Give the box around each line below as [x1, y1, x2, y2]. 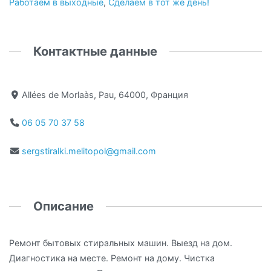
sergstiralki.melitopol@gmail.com [22, 145, 157, 156]
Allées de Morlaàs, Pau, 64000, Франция [22, 89, 189, 100]
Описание [33, 198, 94, 214]
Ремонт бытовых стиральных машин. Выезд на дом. [9, 238, 232, 249]
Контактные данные [33, 43, 158, 59]
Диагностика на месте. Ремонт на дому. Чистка [9, 253, 215, 264]
